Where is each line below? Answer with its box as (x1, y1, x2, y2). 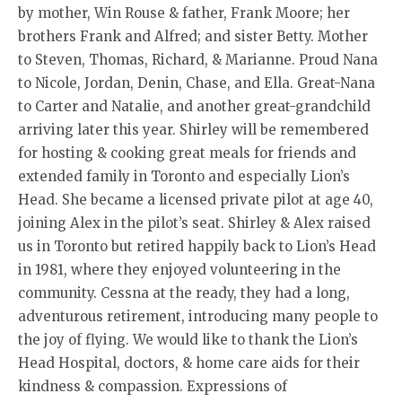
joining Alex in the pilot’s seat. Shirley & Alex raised (18, 214, 371, 232)
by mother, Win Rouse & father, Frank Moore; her (18, 4, 350, 22)
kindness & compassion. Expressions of (18, 378, 287, 395)
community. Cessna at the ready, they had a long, (18, 284, 350, 301)
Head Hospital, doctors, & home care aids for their (18, 354, 360, 371)
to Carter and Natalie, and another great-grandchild (18, 98, 371, 115)
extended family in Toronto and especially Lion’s (18, 168, 350, 185)
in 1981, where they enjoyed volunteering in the (18, 261, 341, 278)
